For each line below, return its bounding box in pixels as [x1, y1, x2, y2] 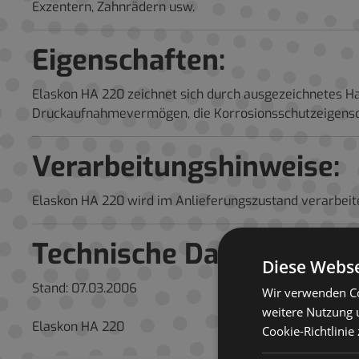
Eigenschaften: [32, 42, 225, 79]
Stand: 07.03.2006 [32, 280, 137, 297]
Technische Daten [32, 236, 262, 273]
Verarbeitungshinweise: [32, 148, 340, 186]
